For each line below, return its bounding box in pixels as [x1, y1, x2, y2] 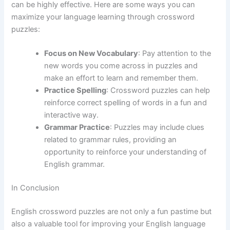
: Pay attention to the [138, 48, 212, 58]
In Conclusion [11, 183, 60, 193]
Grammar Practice [44, 122, 110, 132]
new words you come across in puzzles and [44, 61, 198, 70]
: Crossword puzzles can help [106, 85, 210, 95]
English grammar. [44, 159, 105, 169]
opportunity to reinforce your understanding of [44, 147, 207, 157]
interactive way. [44, 110, 99, 120]
